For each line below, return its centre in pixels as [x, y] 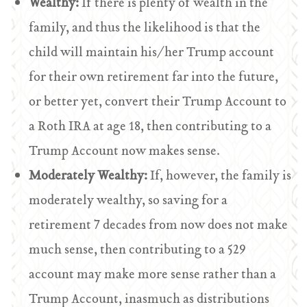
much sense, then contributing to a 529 [138, 250]
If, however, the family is [221, 176]
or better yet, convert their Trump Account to [158, 102]
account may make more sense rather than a [153, 275]
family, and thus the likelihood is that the [145, 28]
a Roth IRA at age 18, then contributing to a [150, 127]
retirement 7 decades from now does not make [159, 226]
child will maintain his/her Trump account [152, 53]
